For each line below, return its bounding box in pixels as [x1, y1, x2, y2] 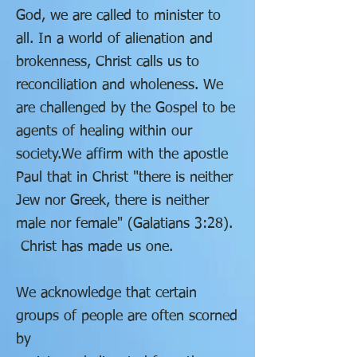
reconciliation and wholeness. [16, 78, 203, 92]
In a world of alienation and [38, 32, 213, 46]
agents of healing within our [16, 124, 192, 139]
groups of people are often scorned [16, 309, 237, 324]
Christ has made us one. [16, 240, 173, 254]
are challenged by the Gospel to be [16, 101, 235, 116]
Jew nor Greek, [16, 194, 115, 208]
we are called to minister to [50, 9, 221, 23]
